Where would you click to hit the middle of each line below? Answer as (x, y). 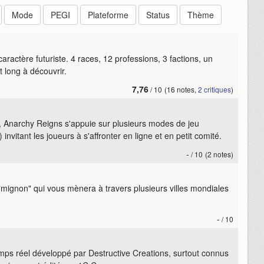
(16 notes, (181, 89)
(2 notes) (219, 154)
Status (158, 14)
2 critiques (214, 89)
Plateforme (108, 14)
